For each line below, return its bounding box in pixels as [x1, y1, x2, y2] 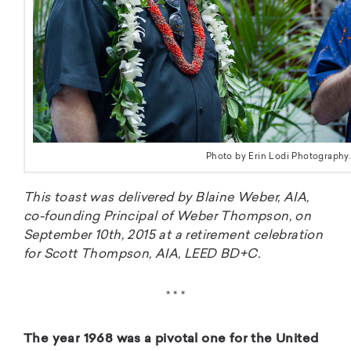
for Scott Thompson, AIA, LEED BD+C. [24, 248, 260, 261]
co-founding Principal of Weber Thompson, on [24, 210, 312, 223]
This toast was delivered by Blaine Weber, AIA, [24, 191, 309, 204]
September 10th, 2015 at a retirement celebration [24, 229, 324, 242]
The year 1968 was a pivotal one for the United [24, 332, 319, 346]
